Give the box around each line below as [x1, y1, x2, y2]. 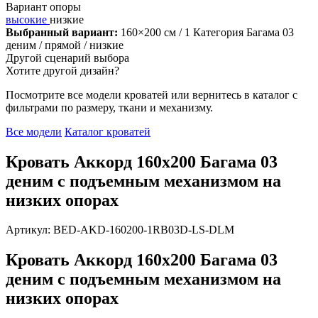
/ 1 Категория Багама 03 [179, 26, 294, 38]
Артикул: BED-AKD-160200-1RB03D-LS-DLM [6, 224, 234, 236]
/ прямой [39, 38, 81, 51]
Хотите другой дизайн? [6, 64, 119, 77]
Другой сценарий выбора [6, 51, 129, 64]
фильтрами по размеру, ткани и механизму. [6, 101, 213, 114]
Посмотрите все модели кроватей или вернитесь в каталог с [6, 88, 297, 101]
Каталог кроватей [65, 125, 150, 138]
